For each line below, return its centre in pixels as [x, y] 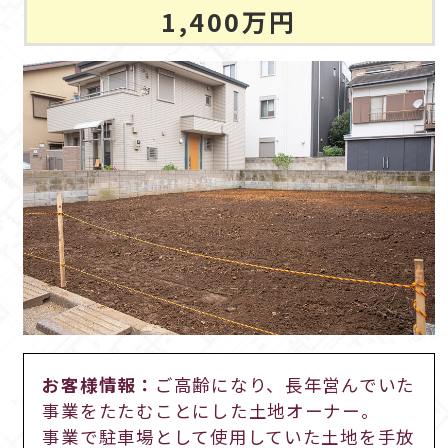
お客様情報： [98, 385]
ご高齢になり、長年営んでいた [285, 385]
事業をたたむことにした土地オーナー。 [211, 411]
